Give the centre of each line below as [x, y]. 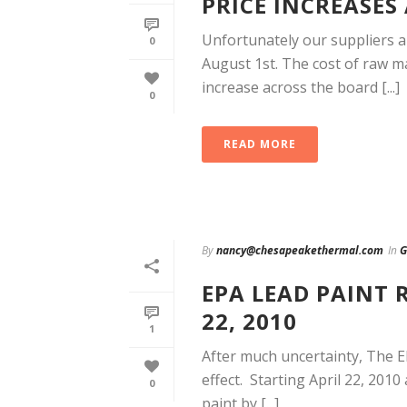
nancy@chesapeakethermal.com [300, 251]
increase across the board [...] [301, 88]
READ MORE [260, 144]
